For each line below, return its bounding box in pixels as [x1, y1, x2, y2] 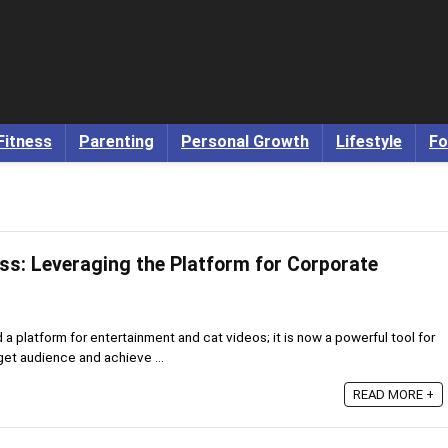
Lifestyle [336, 132, 402, 151]
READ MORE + [353, 387, 434, 402]
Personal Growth [181, 132, 309, 151]
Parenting [79, 132, 154, 151]
